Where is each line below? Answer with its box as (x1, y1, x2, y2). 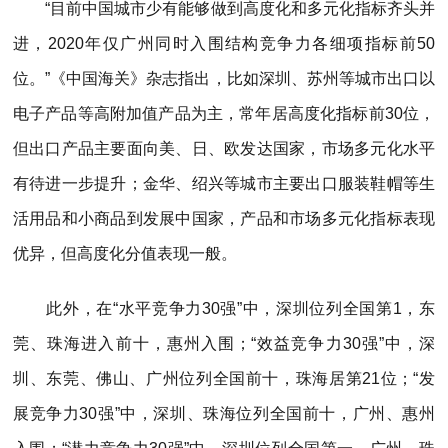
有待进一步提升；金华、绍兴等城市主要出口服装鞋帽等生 (13, 174, 435, 192)
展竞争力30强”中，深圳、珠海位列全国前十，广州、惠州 (13, 404, 435, 422)
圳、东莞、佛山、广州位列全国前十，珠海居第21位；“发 (13, 369, 435, 387)
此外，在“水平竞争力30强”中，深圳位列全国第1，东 (13, 299, 435, 317)
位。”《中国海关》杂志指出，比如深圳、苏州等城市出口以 (13, 69, 435, 87)
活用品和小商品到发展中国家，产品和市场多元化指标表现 (13, 209, 435, 227)
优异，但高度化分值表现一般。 (13, 244, 237, 262)
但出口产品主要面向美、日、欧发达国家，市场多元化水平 (13, 139, 435, 157)
